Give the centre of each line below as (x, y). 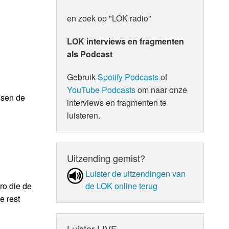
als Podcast (90, 54)
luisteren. (84, 115)
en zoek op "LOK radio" (109, 18)
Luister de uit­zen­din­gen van (136, 173)
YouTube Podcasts (101, 89)
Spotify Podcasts (128, 77)
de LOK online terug (122, 186)
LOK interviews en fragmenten (126, 41)
